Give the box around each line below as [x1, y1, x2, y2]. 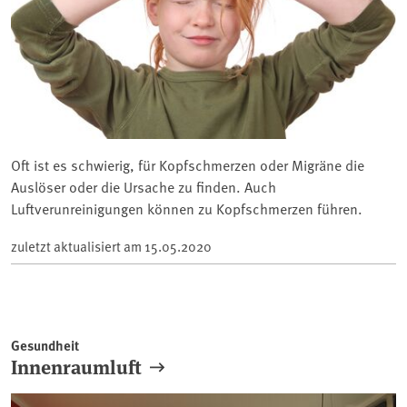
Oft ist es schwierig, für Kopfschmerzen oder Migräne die [11, 154, 364, 174]
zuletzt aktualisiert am [11, 235, 144, 255]
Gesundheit [11, 334, 79, 355]
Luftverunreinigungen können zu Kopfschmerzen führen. [11, 197, 362, 218]
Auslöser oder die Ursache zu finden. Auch [11, 175, 276, 196]
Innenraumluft [11, 352, 142, 380]
